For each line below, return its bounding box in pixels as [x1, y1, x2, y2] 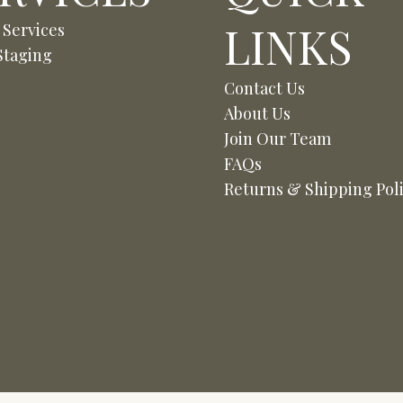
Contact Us [224, 76, 305, 99]
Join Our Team [224, 127, 331, 149]
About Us [224, 102, 291, 124]
